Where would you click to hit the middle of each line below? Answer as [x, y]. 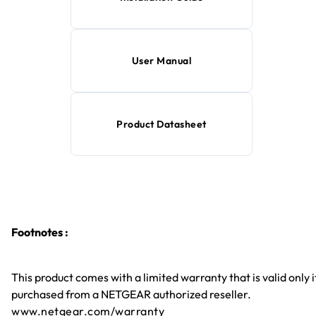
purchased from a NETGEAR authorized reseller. [131, 294]
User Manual [162, 60]
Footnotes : [40, 232]
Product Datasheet [162, 124]
